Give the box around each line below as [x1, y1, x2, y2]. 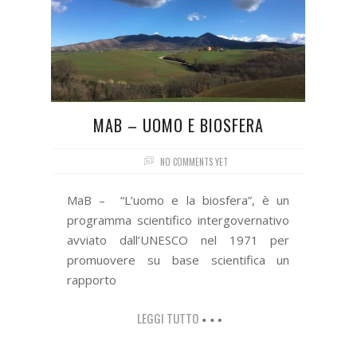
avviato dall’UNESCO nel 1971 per [67, 231, 290, 248]
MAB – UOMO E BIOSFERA [92, 112, 264, 137]
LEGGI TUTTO [136, 308, 198, 327]
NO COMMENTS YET [159, 155, 228, 168]
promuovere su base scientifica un [67, 251, 290, 268]
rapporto [67, 271, 116, 288]
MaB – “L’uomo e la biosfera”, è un [67, 191, 290, 208]
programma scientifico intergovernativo [67, 211, 290, 228]
